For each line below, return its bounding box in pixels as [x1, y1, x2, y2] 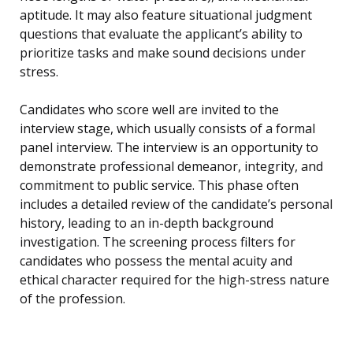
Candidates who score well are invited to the [20, 101, 279, 119]
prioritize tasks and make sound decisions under [20, 44, 306, 62]
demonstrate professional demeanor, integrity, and [20, 158, 323, 176]
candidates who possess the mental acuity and [20, 252, 292, 270]
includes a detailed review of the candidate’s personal [20, 195, 333, 214]
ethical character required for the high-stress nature [20, 271, 329, 289]
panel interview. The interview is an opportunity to [20, 139, 318, 157]
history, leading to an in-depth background [20, 214, 273, 232]
